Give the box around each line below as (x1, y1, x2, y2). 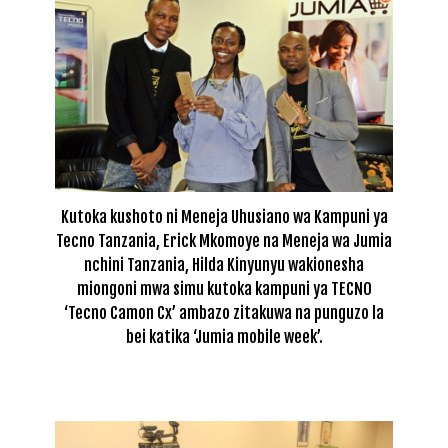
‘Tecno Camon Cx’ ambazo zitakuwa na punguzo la (64, 302, 384, 323)
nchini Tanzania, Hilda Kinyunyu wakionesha (84, 254, 364, 275)
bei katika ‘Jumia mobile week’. (125, 326, 323, 347)
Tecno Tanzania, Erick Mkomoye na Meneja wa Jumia (56, 230, 392, 251)
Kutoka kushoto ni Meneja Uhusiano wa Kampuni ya (60, 206, 388, 227)
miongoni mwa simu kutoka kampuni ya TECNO (76, 278, 372, 299)
